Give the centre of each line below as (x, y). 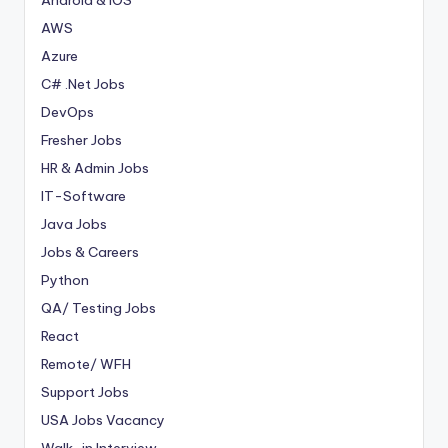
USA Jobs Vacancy (103, 419)
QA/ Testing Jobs (98, 307)
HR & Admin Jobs (95, 167)
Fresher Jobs (81, 139)
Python (65, 279)
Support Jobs (85, 391)
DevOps (67, 111)
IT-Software (83, 195)
